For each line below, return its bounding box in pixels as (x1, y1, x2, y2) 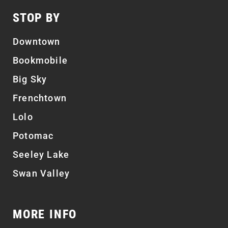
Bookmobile (13, 54, 68, 66)
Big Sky (13, 73, 47, 84)
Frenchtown (13, 92, 67, 103)
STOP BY (13, 10, 60, 25)
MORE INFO (13, 207, 77, 221)
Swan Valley (13, 167, 70, 179)
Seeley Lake (13, 149, 70, 160)
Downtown (13, 36, 61, 47)
